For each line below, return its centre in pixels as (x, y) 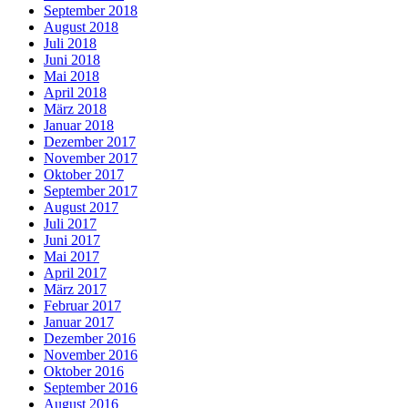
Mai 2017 (71, 257)
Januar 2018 (79, 126)
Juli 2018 (70, 44)
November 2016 (91, 355)
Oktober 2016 (84, 372)
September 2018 (91, 11)
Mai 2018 (71, 76)
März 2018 (75, 109)
